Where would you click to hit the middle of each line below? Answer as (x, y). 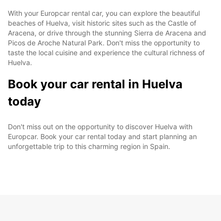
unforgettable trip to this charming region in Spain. (89, 146)
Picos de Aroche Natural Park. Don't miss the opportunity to (104, 42)
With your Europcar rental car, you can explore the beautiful (104, 13)
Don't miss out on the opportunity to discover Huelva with (100, 126)
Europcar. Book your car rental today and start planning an (102, 136)
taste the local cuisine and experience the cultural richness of (106, 52)
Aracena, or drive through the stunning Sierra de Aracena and (107, 33)
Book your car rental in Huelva (95, 84)
